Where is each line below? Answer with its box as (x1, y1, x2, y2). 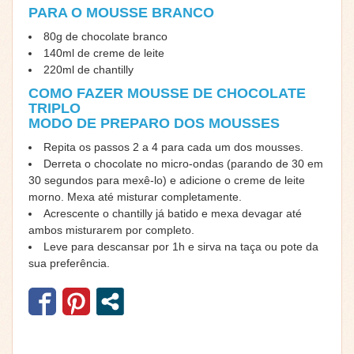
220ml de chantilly (43, 62, 134, 76)
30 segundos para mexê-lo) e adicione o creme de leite (28, 173, 305, 186)
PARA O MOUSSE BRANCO (28, 4, 214, 21)
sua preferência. (28, 256, 110, 269)
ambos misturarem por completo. (28, 223, 194, 236)
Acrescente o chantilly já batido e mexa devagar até (43, 206, 302, 220)
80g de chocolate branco (43, 29, 168, 43)
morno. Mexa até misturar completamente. (28, 190, 242, 203)
